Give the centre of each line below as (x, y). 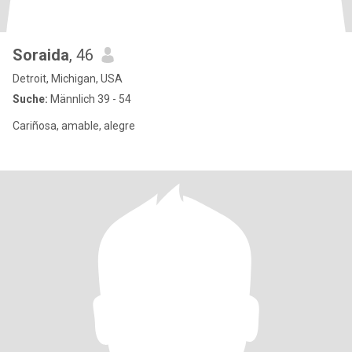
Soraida (41, 55)
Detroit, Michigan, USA (68, 79)
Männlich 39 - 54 (90, 99)
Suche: (30, 99)
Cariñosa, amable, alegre (74, 126)
